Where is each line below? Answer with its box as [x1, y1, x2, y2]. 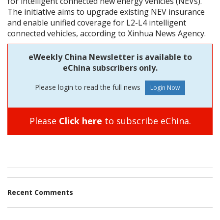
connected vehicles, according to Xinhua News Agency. [7, 27, 206, 39]
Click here [58, 114, 102, 127]
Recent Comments [7, 187, 73, 197]
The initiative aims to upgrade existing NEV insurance [7, 6, 205, 17]
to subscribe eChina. [102, 114, 191, 127]
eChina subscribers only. [62, 62, 158, 73]
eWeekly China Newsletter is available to [28, 51, 192, 62]
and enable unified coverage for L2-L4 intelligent [7, 17, 186, 28]
